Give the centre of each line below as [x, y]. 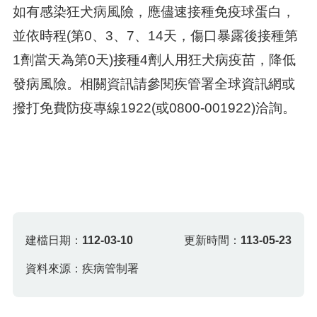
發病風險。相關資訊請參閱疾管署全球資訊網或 [154, 84]
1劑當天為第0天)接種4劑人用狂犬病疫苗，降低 [154, 60]
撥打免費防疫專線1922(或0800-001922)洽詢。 [154, 108]
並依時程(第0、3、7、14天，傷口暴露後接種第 [155, 36]
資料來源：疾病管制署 [82, 268]
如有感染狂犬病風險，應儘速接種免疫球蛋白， [154, 12]
